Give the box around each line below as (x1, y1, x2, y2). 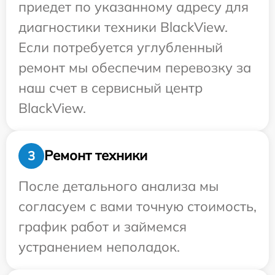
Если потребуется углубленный (18, 38, 223, 56)
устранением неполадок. (18, 238, 180, 255)
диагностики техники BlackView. (18, 18, 228, 36)
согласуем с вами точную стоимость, (18, 197, 257, 215)
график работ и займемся (18, 217, 187, 235)
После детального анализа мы (18, 177, 219, 195)
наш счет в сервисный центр (18, 79, 203, 96)
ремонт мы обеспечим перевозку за (18, 58, 251, 76)
